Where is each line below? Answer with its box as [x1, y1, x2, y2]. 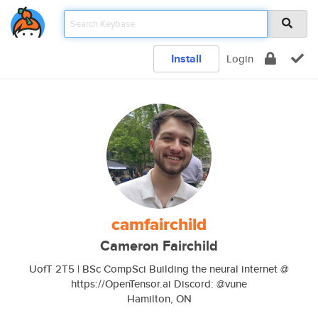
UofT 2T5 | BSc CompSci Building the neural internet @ [29, 261, 289, 276]
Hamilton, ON [126, 291, 192, 306]
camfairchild [111, 212, 207, 237]
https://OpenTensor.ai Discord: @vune [71, 276, 247, 291]
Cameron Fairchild [100, 236, 218, 256]
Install [171, 50, 202, 67]
